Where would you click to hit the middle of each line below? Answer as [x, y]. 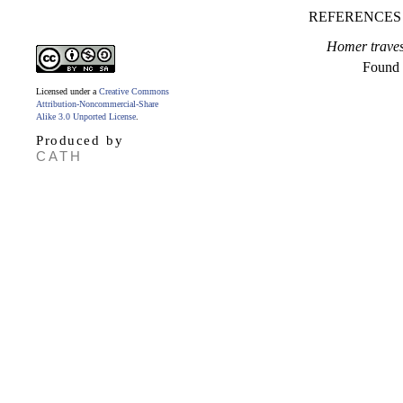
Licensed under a [67, 91]
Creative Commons [134, 91]
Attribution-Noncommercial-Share [97, 104]
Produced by [80, 140]
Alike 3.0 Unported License [86, 116]
